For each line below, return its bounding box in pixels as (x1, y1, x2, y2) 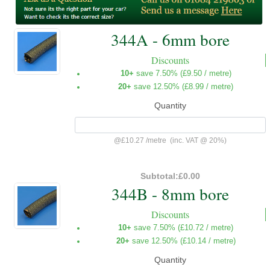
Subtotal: (140, 171, 178, 181)
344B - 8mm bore (111, 183, 229, 206)
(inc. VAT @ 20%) (166, 136, 227, 145)
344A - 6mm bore (111, 28, 230, 51)
